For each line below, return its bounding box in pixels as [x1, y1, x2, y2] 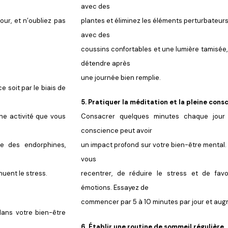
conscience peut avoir [81, 126, 152, 135]
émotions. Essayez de [81, 183, 149, 192]
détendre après [81, 59, 130, 68]
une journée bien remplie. [81, 73, 161, 82]
